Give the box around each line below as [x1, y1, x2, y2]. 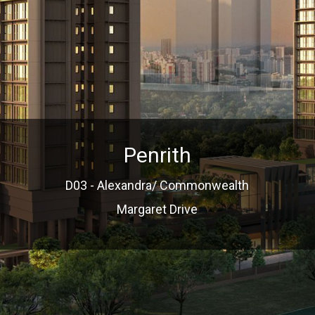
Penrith [123, 143, 191, 168]
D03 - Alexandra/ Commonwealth [65, 178, 250, 193]
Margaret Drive [117, 202, 198, 217]
